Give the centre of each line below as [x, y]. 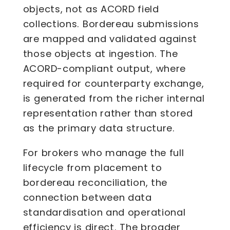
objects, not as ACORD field [91, 9]
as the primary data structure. [99, 128]
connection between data [87, 197]
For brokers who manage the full [103, 152]
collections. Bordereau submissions [111, 24]
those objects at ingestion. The [100, 54]
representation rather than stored [108, 113]
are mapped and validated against [110, 39]
